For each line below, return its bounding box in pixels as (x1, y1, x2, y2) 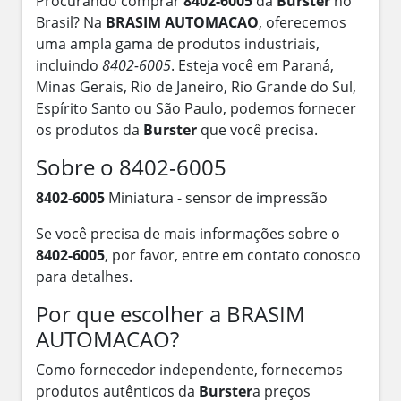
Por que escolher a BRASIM (36, 298, 305, 328)
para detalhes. (36, 266, 132, 286)
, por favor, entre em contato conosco (105, 244, 361, 265)
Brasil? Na (36, 12, 106, 32)
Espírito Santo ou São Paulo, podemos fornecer (36, 98, 356, 118)
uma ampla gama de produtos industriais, (36, 33, 320, 54)
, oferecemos (259, 12, 346, 32)
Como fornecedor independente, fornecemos (36, 359, 343, 380)
